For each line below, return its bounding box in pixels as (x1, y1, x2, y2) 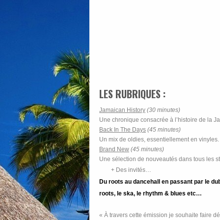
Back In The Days (99, 126, 146, 133)
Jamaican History (99, 106, 145, 113)
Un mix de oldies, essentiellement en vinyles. (99, 136, 219, 143)
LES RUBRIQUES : (99, 86, 165, 101)
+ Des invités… (111, 166, 151, 173)
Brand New (99, 145, 129, 153)
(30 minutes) (147, 106, 180, 113)
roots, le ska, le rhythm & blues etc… (99, 190, 202, 197)
